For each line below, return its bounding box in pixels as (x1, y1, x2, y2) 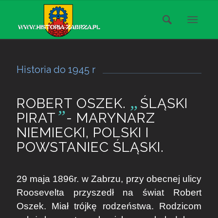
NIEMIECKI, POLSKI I (16, 125, 149, 141)
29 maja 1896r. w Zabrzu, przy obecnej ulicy (16, 174, 202, 184)
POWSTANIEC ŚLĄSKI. (16, 139, 164, 156)
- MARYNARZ (66, 110, 155, 127)
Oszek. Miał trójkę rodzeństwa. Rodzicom (16, 201, 202, 212)
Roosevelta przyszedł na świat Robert (16, 187, 202, 198)
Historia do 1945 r (16, 64, 95, 75)
